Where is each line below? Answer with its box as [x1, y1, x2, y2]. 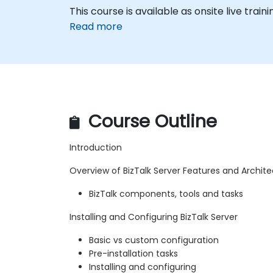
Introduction [69, 141, 122, 154]
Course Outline [83, 108, 217, 133]
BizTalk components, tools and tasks [89, 187, 243, 200]
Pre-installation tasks [89, 247, 178, 260]
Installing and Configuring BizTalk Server [69, 210, 238, 223]
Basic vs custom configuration [89, 233, 219, 246]
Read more [69, 19, 122, 34]
